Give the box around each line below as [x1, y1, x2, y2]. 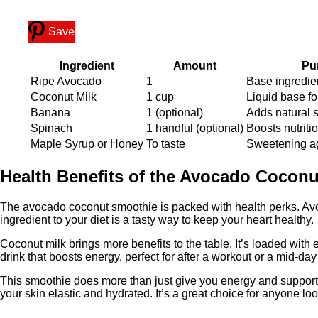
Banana [31, 106, 70, 119]
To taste [146, 138, 185, 150]
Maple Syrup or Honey [31, 138, 143, 150]
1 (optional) [146, 106, 203, 119]
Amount [173, 60, 216, 72]
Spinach [31, 122, 72, 135]
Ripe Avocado [31, 75, 102, 88]
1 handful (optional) [146, 122, 243, 135]
